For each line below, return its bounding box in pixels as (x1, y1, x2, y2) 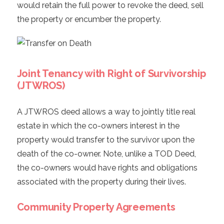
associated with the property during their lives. (16, 177, 186, 187)
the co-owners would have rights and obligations (16, 163, 197, 173)
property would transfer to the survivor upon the (16, 135, 194, 145)
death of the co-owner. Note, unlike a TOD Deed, (16, 149, 196, 159)
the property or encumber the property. (16, 14, 161, 24)
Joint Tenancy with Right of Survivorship (16, 67, 206, 80)
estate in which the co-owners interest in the (16, 121, 179, 131)
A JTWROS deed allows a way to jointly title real (16, 107, 195, 117)
